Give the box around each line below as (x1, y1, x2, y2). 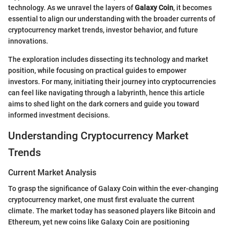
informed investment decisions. (8, 110, 110, 119)
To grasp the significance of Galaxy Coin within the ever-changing (8, 184, 218, 193)
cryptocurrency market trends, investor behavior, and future (8, 25, 198, 34)
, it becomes (173, 3, 212, 12)
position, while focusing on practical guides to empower (8, 66, 186, 74)
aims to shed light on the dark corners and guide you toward (8, 99, 199, 108)
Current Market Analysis (8, 168, 96, 177)
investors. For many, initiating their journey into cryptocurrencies (8, 77, 216, 86)
